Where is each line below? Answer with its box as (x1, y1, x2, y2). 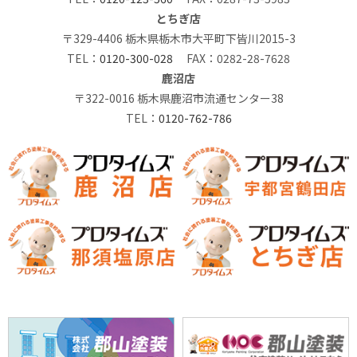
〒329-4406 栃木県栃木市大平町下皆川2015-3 (61, 30, 296, 47)
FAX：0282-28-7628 (173, 50, 290, 67)
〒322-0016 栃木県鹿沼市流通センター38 (73, 90, 284, 107)
